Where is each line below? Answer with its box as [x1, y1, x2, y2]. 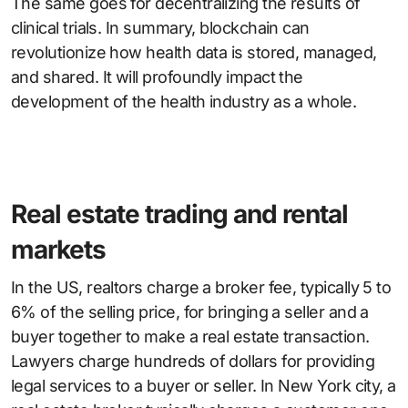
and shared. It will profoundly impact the [11, 67, 303, 87]
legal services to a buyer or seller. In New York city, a [11, 376, 396, 396]
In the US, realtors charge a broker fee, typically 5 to [11, 278, 392, 298]
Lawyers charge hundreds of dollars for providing [11, 352, 375, 372]
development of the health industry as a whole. [11, 92, 357, 112]
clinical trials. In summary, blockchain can [11, 18, 310, 38]
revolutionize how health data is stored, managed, [11, 43, 377, 63]
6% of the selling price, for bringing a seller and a [11, 302, 369, 322]
